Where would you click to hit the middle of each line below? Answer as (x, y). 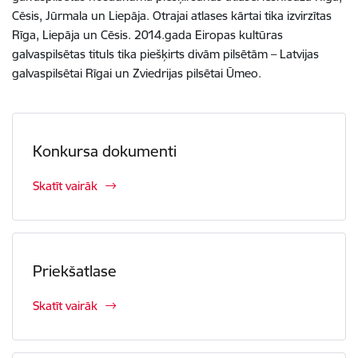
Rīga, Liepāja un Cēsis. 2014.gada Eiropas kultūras (147, 35)
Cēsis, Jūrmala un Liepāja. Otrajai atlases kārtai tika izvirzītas (172, 16)
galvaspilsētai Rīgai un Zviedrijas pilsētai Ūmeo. (137, 73)
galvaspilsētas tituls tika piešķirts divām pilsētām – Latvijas (165, 54)
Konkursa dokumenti (105, 151)
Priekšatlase (75, 271)
